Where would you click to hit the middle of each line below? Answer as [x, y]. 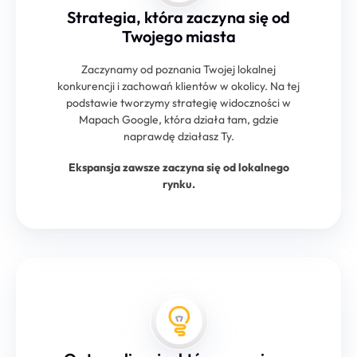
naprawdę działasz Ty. [178, 136]
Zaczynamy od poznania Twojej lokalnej [178, 69]
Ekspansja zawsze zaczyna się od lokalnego [178, 167]
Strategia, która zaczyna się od [178, 18]
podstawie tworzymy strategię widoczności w [178, 102]
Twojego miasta [178, 37]
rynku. [178, 184]
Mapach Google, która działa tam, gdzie [178, 119]
